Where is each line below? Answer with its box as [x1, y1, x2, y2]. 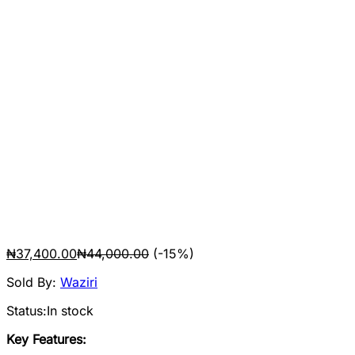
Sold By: [6, 274, 60, 291]
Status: [6, 303, 47, 319]
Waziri [60, 274, 97, 291]
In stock [47, 303, 94, 319]
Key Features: [6, 331, 86, 348]
